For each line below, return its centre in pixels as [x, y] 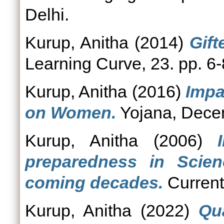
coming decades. [94, 182]
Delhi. [47, 14]
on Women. [70, 112]
